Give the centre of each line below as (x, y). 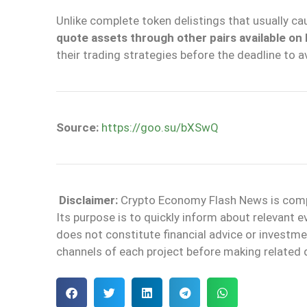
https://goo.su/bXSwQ (160, 127)
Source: (77, 127)
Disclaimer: (88, 200)
